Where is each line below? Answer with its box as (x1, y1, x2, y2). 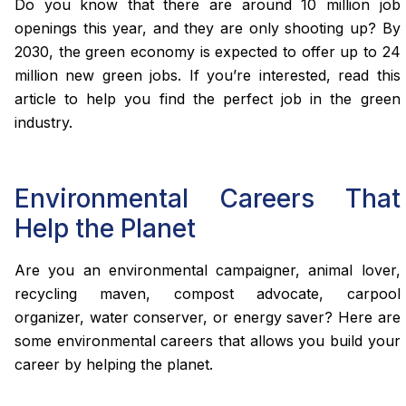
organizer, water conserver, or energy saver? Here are (14, 308, 401, 327)
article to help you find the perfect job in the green (14, 90, 401, 109)
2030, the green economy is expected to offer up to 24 (14, 43, 401, 62)
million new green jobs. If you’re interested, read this (14, 66, 401, 85)
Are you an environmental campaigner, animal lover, (14, 261, 401, 280)
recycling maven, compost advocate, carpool (14, 285, 401, 304)
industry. (14, 113, 72, 132)
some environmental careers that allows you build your (14, 332, 401, 351)
